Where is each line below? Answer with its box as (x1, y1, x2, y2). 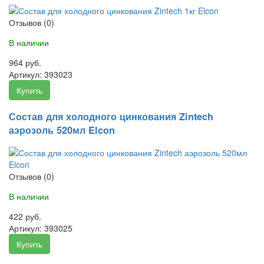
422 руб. (9, 210, 41, 222)
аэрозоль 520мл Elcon (9, 123, 115, 137)
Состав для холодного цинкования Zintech (9, 110, 213, 124)
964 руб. (9, 57, 41, 69)
